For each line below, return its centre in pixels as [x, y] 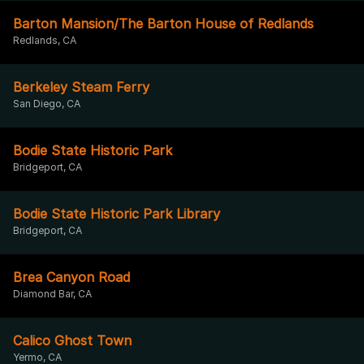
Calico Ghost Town [72, 340]
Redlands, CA [45, 40]
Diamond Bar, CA [52, 293]
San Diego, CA [47, 103]
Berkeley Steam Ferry [81, 87]
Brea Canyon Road [71, 277]
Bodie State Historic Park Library [117, 213]
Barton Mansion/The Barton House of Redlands [163, 23]
